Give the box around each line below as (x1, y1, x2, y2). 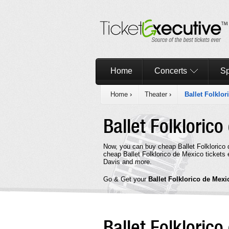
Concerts (154, 66, 187, 75)
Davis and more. (103, 157, 152, 166)
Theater (145, 90, 168, 98)
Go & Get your (103, 175, 148, 183)
